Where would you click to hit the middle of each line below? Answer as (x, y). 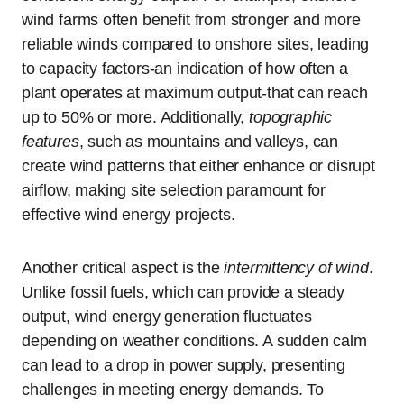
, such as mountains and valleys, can (209, 141)
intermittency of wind (296, 267)
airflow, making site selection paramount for (174, 190)
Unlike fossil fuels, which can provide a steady (183, 292)
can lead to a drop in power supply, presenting (184, 365)
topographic (291, 117)
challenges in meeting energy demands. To (173, 389)
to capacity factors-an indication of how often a (185, 68)
